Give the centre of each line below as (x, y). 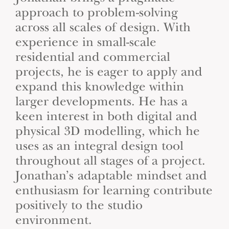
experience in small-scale (86, 42)
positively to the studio (79, 205)
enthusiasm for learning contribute (114, 190)
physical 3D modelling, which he (108, 131)
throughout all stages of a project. (110, 161)
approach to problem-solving (97, 13)
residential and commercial (93, 57)
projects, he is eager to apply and (109, 72)
